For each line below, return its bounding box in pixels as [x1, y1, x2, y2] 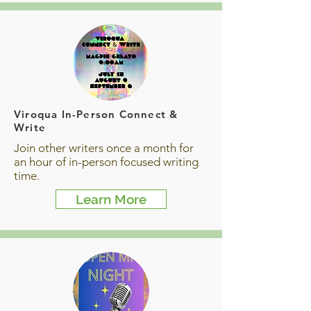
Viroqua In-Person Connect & [14, 108, 178, 121]
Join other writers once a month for [14, 141, 194, 155]
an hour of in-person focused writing [14, 155, 199, 169]
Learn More [76, 192, 146, 207]
